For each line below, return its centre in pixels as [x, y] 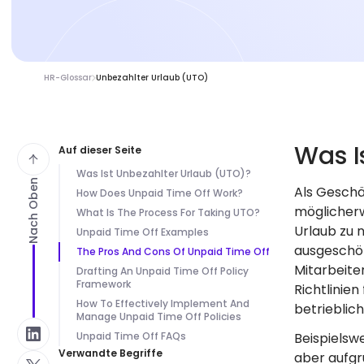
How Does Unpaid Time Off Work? [160, 193]
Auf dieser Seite [100, 150]
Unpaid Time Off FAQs [131, 336]
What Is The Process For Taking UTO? [168, 212]
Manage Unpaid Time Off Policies [159, 316]
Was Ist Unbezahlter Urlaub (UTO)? [164, 173]
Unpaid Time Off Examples [143, 232]
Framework [105, 284]
